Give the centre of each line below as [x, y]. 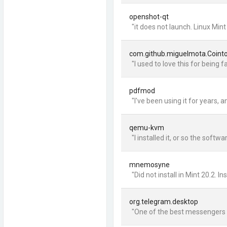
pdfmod [142, 91]
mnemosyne [149, 165]
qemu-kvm [147, 128]
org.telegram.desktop [164, 202]
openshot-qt [149, 17]
